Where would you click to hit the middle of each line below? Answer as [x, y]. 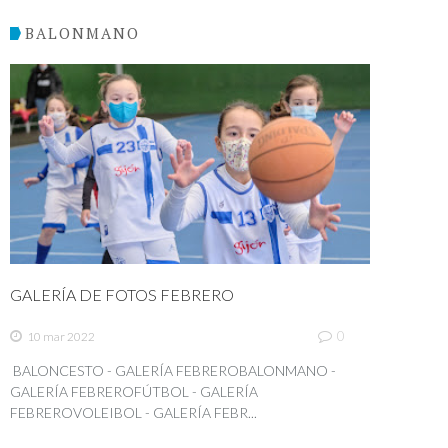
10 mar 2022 [61, 337]
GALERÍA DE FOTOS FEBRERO [122, 294]
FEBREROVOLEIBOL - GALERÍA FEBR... [133, 413]
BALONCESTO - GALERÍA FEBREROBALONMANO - [173, 371]
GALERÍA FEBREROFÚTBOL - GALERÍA [134, 392]
